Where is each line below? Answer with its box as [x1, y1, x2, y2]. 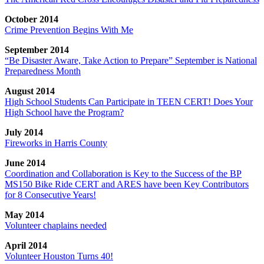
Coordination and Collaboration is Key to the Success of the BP [5, 168, 242, 179]
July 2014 [5, 127, 43, 137]
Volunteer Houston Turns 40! [5, 250, 113, 261]
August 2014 [5, 85, 55, 96]
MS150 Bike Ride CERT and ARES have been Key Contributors [5, 179, 249, 189]
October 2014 [5, 14, 58, 24]
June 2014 [5, 157, 45, 168]
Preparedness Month [5, 65, 81, 76]
